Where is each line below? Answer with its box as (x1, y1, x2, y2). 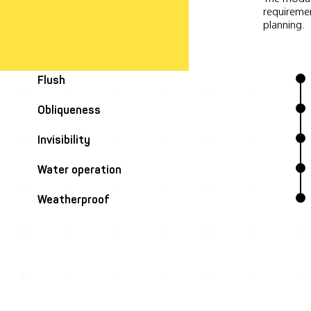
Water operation (37, 163, 121, 176)
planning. (263, 18, 305, 31)
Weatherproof (37, 193, 110, 206)
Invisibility (37, 133, 90, 146)
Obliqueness (37, 103, 101, 117)
